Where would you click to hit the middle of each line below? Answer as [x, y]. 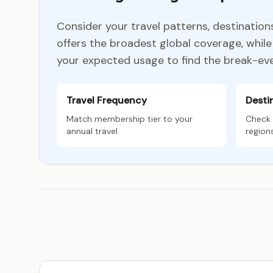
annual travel [92, 131]
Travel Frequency [107, 100]
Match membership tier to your [129, 119]
